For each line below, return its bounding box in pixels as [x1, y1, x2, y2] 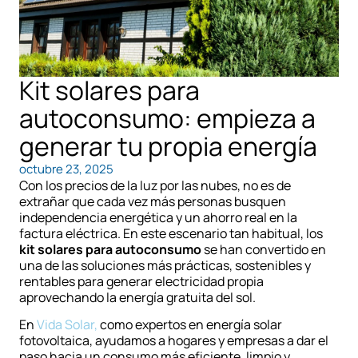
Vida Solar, [34, 316, 97, 334]
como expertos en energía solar [97, 316, 282, 334]
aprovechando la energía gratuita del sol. [19, 288, 256, 307]
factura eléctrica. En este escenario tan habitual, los [19, 225, 323, 243]
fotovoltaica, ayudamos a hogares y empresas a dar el [19, 332, 328, 350]
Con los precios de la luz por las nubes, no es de [19, 177, 291, 195]
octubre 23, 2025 [19, 161, 113, 178]
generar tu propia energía [19, 129, 317, 165]
